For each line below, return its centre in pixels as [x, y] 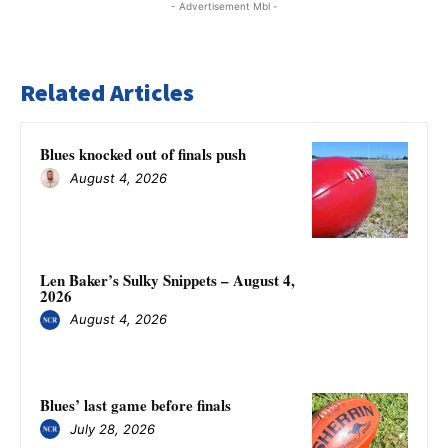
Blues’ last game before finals [135, 405]
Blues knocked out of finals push [143, 154]
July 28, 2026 [112, 428]
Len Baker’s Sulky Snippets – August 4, [167, 279]
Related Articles [107, 92]
